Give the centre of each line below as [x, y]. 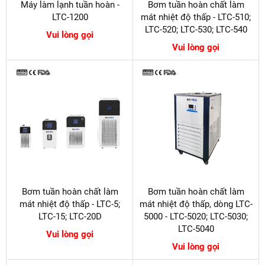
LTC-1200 [70, 17]
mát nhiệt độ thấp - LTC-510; [196, 17]
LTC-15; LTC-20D [70, 217]
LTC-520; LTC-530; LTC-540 [196, 30]
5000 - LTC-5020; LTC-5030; [196, 217]
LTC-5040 [196, 229]
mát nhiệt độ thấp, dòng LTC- [196, 204]
